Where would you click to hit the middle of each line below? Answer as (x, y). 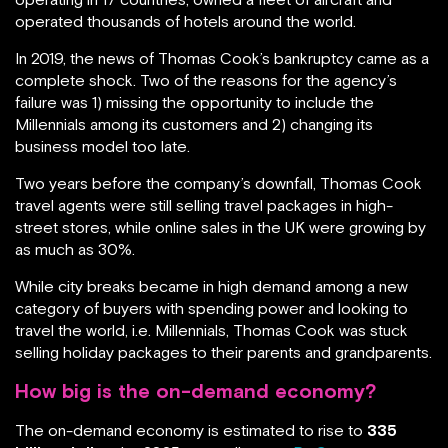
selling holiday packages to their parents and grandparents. (223, 352)
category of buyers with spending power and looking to (211, 308)
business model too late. (102, 146)
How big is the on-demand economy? (195, 391)
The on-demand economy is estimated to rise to (191, 430)
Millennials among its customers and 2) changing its (194, 124)
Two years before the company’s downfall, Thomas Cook (218, 183)
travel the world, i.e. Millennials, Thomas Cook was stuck (211, 330)
